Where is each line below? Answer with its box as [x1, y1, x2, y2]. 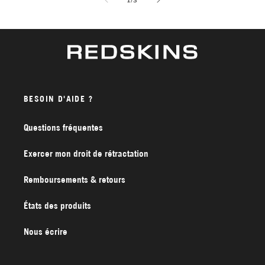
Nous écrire [24, 225, 67, 237]
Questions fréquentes [24, 121, 103, 133]
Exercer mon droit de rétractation [24, 147, 148, 159]
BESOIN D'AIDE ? [24, 93, 93, 104]
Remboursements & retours [24, 173, 125, 185]
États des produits [24, 199, 91, 211]
